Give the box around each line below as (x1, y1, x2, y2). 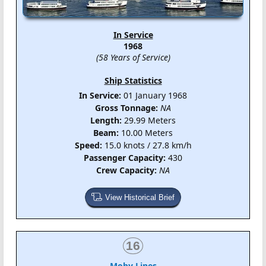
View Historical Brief (104, 192, 175, 202)
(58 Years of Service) (96, 51, 170, 63)
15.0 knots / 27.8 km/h (102, 139, 192, 151)
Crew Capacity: (96, 164, 157, 176)
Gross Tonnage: (95, 102, 158, 113)
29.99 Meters (122, 114, 176, 126)
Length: (90, 114, 122, 126)
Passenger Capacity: (84, 151, 166, 163)
